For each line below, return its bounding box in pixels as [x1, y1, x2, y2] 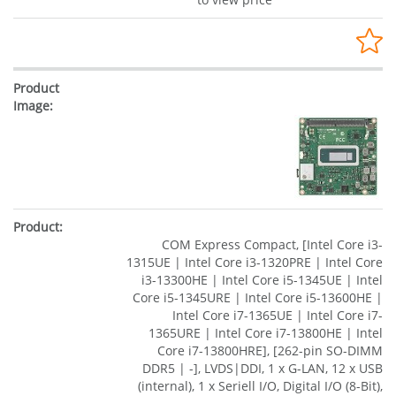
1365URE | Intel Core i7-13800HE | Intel [148, 324, 383, 341]
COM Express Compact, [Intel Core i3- [162, 236, 383, 253]
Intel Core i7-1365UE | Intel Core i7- [172, 307, 383, 324]
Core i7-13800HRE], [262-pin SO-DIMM [157, 342, 383, 359]
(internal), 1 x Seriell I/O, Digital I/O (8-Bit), [138, 377, 383, 394]
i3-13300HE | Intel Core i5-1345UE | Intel [141, 271, 383, 288]
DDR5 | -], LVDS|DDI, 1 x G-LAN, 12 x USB [142, 360, 383, 377]
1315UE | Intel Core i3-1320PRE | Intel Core [126, 254, 383, 270]
